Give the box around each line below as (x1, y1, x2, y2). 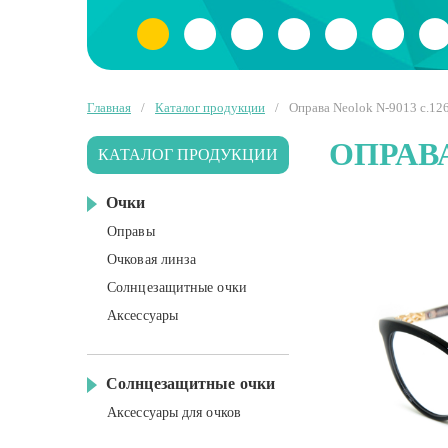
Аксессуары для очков (107, 405, 241, 420)
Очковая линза (107, 252, 197, 267)
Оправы (107, 224, 155, 239)
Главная (87, 100, 131, 115)
